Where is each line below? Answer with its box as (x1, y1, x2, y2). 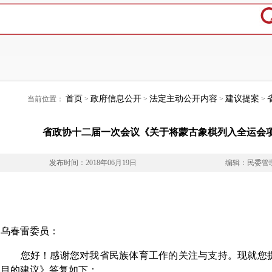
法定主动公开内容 (149, 94, 217, 103)
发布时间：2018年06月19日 (49, 158, 137, 167)
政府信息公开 (90, 94, 141, 103)
